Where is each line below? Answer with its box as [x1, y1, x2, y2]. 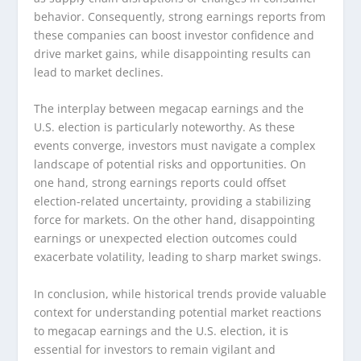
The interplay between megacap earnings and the [34, 101, 305, 117]
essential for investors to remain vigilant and [34, 341, 276, 357]
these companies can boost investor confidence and [34, 27, 315, 43]
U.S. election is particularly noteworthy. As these [34, 119, 296, 135]
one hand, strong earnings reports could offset [34, 175, 287, 191]
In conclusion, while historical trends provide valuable [34, 285, 327, 301]
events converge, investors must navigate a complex [34, 138, 316, 154]
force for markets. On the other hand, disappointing [34, 212, 316, 228]
